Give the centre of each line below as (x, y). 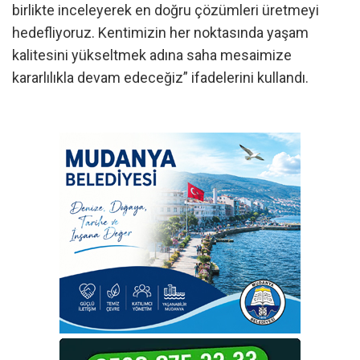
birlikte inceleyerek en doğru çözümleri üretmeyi (166, 10)
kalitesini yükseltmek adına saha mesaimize (152, 55)
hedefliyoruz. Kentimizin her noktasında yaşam (160, 33)
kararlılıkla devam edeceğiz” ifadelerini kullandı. (160, 78)
